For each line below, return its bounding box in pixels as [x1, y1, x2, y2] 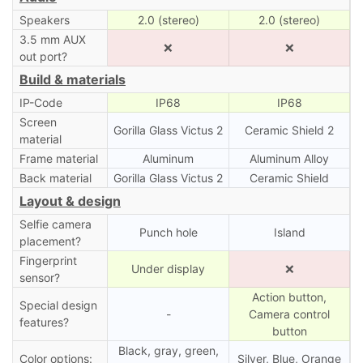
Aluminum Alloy [250, 151, 329, 165]
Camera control [249, 306, 330, 321]
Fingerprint [19, 253, 77, 267]
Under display [131, 261, 205, 275]
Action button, [252, 289, 327, 304]
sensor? [19, 270, 60, 284]
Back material [19, 170, 92, 185]
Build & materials [19, 70, 126, 88]
